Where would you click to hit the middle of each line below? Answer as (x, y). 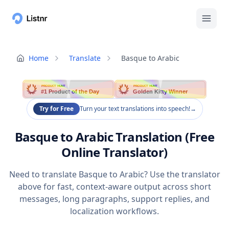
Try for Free (56, 109)
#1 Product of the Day (71, 92)
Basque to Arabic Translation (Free (114, 137)
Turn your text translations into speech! (135, 109)
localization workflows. (114, 211)
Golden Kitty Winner (161, 92)
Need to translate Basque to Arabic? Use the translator (114, 175)
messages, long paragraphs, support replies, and (114, 199)
